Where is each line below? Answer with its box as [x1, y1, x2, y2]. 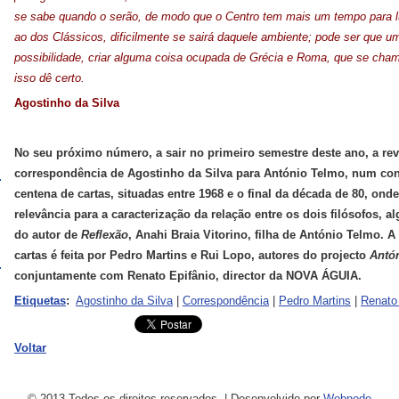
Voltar [14, 341, 46, 354]
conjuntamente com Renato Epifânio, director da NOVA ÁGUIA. [14, 269, 362, 282]
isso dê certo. [14, 71, 85, 85]
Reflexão [81, 228, 128, 241]
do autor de [14, 228, 81, 241]
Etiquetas [14, 294, 66, 307]
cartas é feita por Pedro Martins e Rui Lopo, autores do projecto [14, 248, 370, 262]
